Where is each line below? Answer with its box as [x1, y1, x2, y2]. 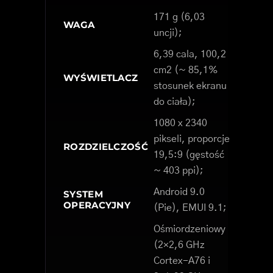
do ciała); [154, 97, 196, 107]
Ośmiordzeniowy [154, 224, 225, 235]
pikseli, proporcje [154, 134, 230, 144]
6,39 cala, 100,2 [154, 49, 226, 60]
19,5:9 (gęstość [154, 150, 224, 160]
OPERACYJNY [63, 199, 131, 211]
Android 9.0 [154, 187, 205, 197]
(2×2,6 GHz [154, 240, 205, 250]
